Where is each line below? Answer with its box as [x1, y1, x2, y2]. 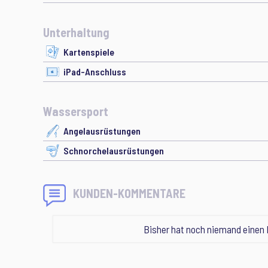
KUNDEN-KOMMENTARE [73, 186, 185, 200]
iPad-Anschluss [63, 66, 126, 77]
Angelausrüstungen [63, 125, 141, 136]
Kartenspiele [63, 46, 114, 57]
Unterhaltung [43, 25, 109, 39]
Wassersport [43, 104, 108, 118]
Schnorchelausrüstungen [63, 145, 164, 156]
